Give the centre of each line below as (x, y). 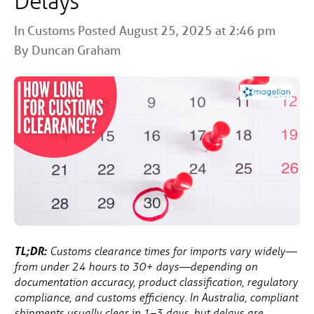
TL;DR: (30, 251)
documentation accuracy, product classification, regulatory (156, 282)
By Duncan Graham (67, 50)
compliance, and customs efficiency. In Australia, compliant (156, 298)
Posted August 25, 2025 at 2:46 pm (175, 30)
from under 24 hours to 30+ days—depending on (136, 267)
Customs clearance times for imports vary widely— (172, 251)
